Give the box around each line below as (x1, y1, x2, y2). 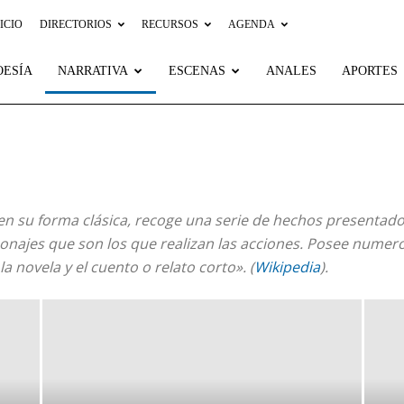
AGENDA (228, 18, 275, 31)
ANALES (266, 64, 317, 78)
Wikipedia (254, 257, 320, 277)
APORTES (342, 64, 398, 78)
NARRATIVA (58, 64, 128, 78)
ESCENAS (169, 64, 225, 78)
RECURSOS (142, 18, 198, 31)
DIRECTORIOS (40, 18, 112, 31)
